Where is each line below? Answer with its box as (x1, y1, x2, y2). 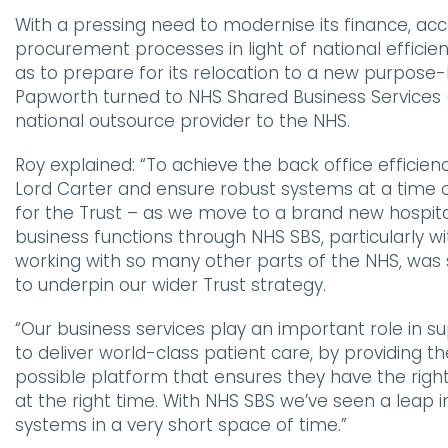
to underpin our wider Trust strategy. (15, 272, 326, 297)
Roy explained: (15, 152, 140, 177)
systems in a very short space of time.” (15, 412, 347, 437)
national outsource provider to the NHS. (15, 108, 350, 133)
